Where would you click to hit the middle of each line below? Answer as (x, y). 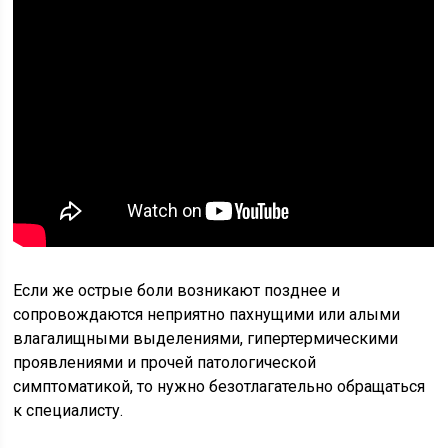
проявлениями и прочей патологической (165, 362)
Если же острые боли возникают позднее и (177, 290)
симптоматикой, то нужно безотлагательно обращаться (219, 386)
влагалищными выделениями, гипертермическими (206, 338)
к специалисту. (68, 410)
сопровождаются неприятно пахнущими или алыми (207, 314)
